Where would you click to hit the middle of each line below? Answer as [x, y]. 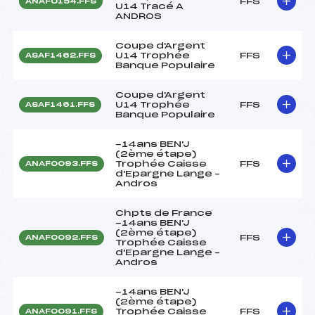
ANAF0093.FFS [62, 163]
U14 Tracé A [149, 6]
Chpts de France [164, 213]
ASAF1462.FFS [60, 55]
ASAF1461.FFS [60, 104]
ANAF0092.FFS [62, 237]
